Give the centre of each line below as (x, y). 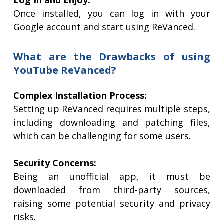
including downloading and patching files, (112, 123)
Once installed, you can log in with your (112, 14)
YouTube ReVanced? (65, 70)
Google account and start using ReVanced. (105, 27)
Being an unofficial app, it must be (112, 177)
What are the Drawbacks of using (112, 57)
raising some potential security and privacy (112, 204)
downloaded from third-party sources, (112, 190)
